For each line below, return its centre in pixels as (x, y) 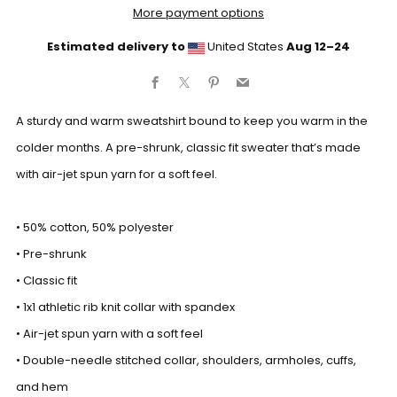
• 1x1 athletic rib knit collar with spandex (125, 307)
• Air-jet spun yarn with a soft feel (109, 334)
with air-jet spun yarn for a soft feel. (117, 175)
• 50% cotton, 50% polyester (95, 228)
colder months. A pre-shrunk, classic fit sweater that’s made (188, 148)
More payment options (198, 13)
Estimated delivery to (116, 47)
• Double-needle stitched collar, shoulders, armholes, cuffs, (186, 361)
